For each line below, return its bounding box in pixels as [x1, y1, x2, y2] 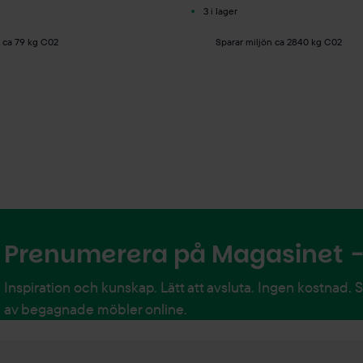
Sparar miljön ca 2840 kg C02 [216, 35, 342, 48]
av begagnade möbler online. [3, 300, 187, 319]
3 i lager [203, 4, 237, 17]
